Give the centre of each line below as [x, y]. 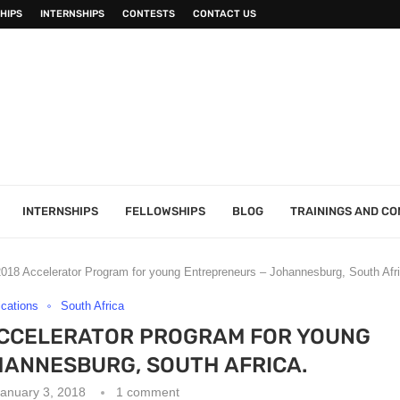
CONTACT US [225, 14]
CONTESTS [149, 14]
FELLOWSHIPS [165, 211]
